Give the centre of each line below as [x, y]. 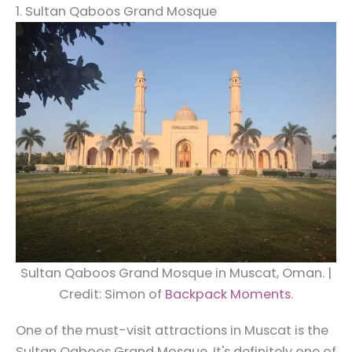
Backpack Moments [228, 295]
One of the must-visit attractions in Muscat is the [172, 330]
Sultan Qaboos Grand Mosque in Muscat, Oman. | [176, 273]
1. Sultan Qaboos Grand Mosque [116, 12]
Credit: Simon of [112, 295]
